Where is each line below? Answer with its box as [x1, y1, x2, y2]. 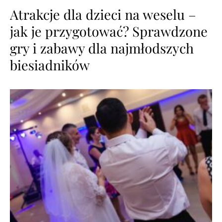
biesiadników [10, 56, 90, 74]
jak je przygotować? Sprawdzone [10, 22, 208, 41]
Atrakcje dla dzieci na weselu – [10, 5, 196, 24]
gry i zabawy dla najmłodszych [10, 39, 194, 57]
